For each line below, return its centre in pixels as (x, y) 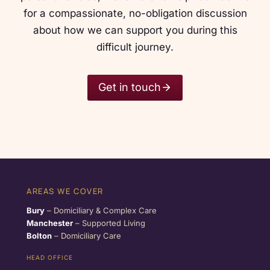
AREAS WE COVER (65, 191)
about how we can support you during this (135, 30)
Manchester (50, 223)
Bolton (39, 236)
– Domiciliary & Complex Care (101, 211)
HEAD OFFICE (50, 258)
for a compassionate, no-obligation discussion (135, 14)
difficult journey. (135, 47)
